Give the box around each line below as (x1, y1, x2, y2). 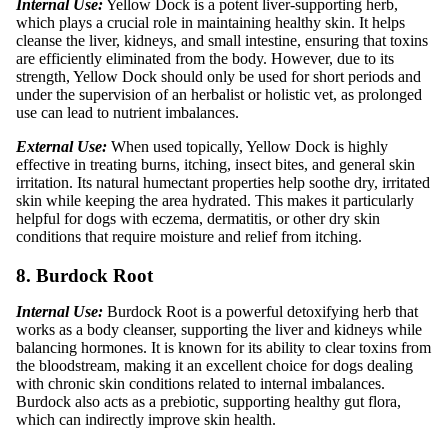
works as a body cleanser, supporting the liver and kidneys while (16, 320, 422, 338)
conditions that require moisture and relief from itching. (16, 228, 362, 246)
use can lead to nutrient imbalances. (16, 104, 239, 122)
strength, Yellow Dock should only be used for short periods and (16, 68, 421, 86)
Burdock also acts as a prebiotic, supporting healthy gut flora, (16, 392, 401, 410)
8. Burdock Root (16, 264, 153, 286)
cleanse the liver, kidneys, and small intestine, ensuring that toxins (16, 32, 428, 50)
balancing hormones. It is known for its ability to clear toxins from (16, 338, 431, 356)
